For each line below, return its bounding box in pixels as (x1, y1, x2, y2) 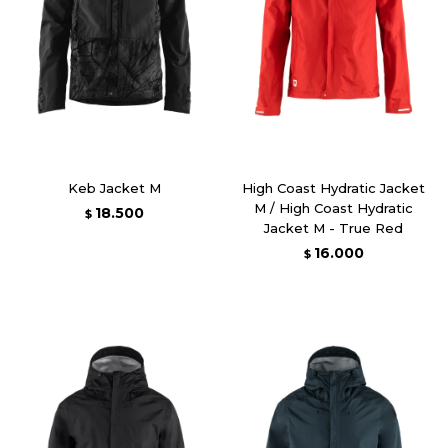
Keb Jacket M (68, 179, 161, 196)
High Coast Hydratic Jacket (242, 179, 425, 196)
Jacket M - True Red (264, 219, 403, 236)
